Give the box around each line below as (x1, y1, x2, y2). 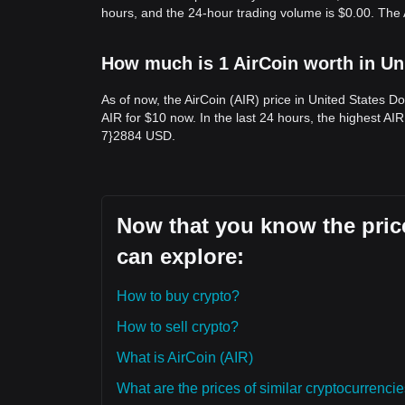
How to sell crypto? (117, 319, 239, 334)
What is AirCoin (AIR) (117, 350, 253, 365)
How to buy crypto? (117, 288, 240, 304)
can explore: (117, 244, 244, 268)
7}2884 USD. (101, 128, 175, 143)
